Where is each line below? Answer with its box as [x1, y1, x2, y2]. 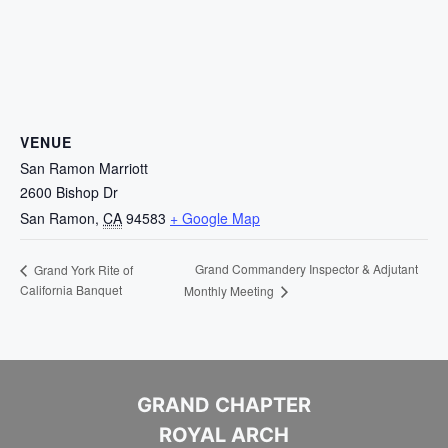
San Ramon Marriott [20, 158, 148, 178]
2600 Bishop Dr [20, 182, 118, 202]
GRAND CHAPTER [137, 393, 311, 418]
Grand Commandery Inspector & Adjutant [194, 260, 418, 278]
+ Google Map [170, 208, 260, 228]
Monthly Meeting [183, 282, 277, 300]
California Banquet [20, 281, 122, 299]
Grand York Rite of [31, 260, 133, 278]
